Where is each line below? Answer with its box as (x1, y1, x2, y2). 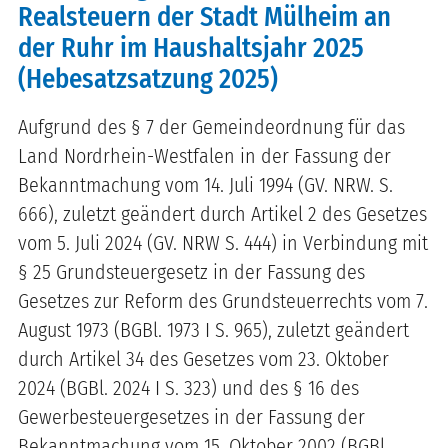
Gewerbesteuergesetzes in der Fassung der (18, 404, 365, 429)
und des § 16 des (222, 375, 359, 400)
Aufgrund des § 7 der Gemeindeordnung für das (18, 114, 405, 139)
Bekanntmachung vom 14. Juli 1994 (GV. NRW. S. (18, 172, 393, 197)
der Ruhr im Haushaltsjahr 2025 (18, 31, 364, 64)
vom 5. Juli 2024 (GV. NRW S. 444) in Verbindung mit (18, 230, 428, 255)
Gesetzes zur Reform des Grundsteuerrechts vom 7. (18, 288, 428, 313)
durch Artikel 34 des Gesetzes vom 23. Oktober (18, 346, 389, 371)
